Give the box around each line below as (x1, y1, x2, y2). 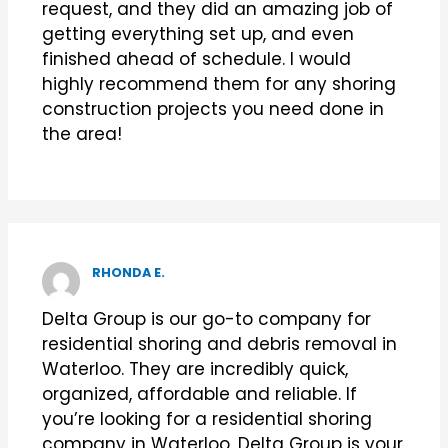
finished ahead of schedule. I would (41, 46, 351, 71)
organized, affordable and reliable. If (41, 381, 357, 406)
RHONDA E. (92, 264, 166, 282)
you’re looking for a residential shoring (41, 406, 372, 431)
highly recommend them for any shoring (41, 71, 396, 96)
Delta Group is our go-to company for (41, 306, 371, 331)
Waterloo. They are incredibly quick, (41, 356, 348, 381)
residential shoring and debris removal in (41, 331, 397, 356)
